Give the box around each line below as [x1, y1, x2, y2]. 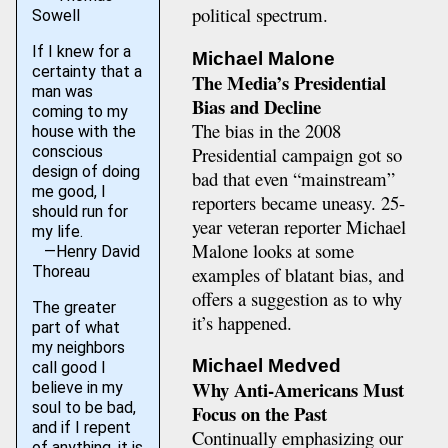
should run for [31, 202, 128, 221]
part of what [31, 318, 120, 337]
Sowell [31, 6, 80, 25]
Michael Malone [191, 47, 335, 69]
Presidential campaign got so [191, 141, 402, 167]
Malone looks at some [191, 237, 354, 263]
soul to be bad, [31, 398, 136, 417]
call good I [31, 358, 106, 377]
